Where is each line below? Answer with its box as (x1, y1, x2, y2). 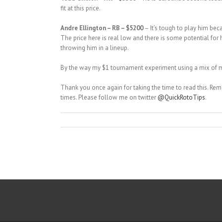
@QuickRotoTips (158, 93, 205, 102)
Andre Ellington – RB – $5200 (60, 23, 143, 32)
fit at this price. (60, 3, 101, 12)
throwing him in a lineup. (60, 43, 129, 52)
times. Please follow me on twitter (60, 93, 158, 102)
